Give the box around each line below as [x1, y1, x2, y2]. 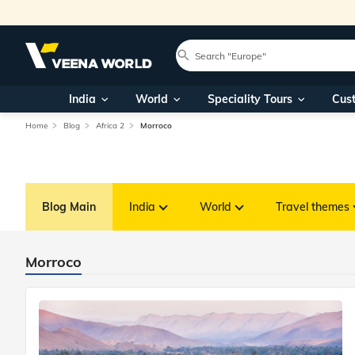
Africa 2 [96, 120, 124, 131]
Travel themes [276, 200, 349, 214]
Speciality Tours [207, 92, 292, 106]
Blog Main [42, 200, 96, 214]
